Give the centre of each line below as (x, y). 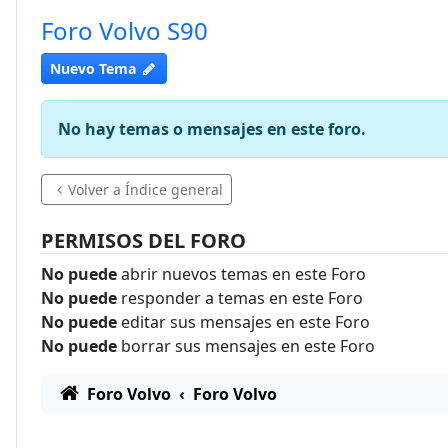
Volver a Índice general (145, 189)
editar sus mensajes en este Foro (243, 322)
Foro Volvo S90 (124, 30)
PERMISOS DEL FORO (143, 240)
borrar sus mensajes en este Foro (246, 346)
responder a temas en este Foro (240, 298)
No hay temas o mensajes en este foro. (212, 129)
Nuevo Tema (93, 68)
